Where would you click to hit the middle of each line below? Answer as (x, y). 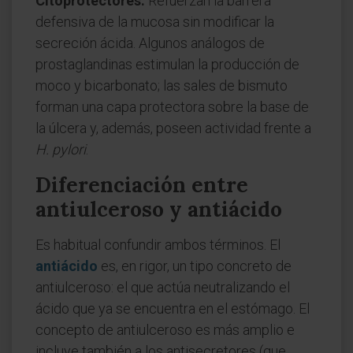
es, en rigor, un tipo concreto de (195, 266)
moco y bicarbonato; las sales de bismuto (162, 85)
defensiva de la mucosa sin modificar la (155, 22)
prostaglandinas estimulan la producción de (167, 64)
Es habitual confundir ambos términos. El (158, 245)
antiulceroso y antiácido (159, 209)
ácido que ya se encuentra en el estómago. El (173, 308)
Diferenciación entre (142, 185)
